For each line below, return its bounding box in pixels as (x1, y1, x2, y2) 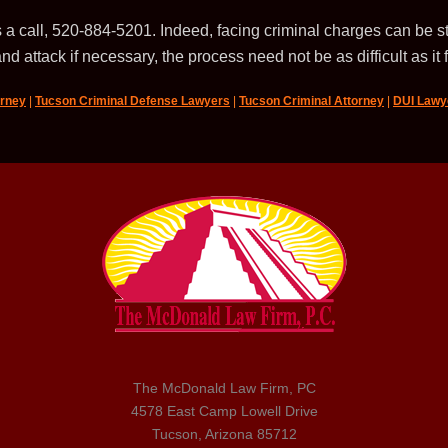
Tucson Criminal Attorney (239, 94, 384, 108)
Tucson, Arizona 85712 (151, 426, 297, 442)
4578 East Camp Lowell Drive (130, 403, 318, 419)
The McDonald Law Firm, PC (132, 380, 316, 396)
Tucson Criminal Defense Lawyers (35, 94, 230, 108)
